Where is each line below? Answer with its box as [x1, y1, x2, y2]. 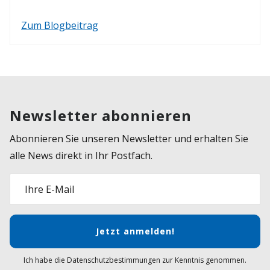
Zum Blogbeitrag [21, 18, 98, 32]
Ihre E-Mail [25, 182, 74, 196]
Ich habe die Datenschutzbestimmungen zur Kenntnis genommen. [24, 254, 246, 265]
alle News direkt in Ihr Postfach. [10, 148, 152, 162]
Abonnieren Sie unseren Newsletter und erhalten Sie [10, 131, 248, 145]
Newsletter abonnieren [10, 105, 192, 125]
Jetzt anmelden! [95, 225, 175, 237]
